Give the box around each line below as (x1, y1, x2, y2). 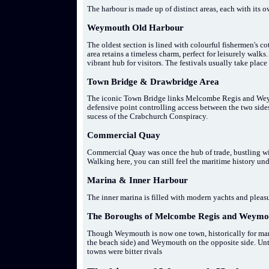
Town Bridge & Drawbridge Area (87, 76, 220, 86)
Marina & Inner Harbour (87, 175, 189, 186)
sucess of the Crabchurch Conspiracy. (87, 112, 208, 121)
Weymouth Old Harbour (87, 22, 184, 32)
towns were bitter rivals (87, 247, 163, 256)
